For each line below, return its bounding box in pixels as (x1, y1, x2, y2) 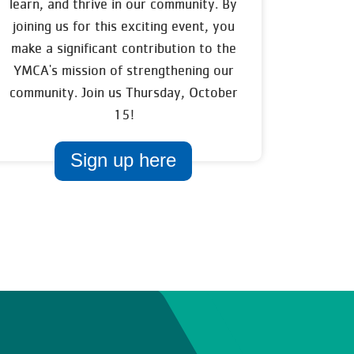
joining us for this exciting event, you (12, 18, 235, 34)
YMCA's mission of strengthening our (13, 62, 234, 78)
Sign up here (70, 149, 176, 171)
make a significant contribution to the (10, 40, 236, 56)
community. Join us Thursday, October (9, 85, 238, 100)
